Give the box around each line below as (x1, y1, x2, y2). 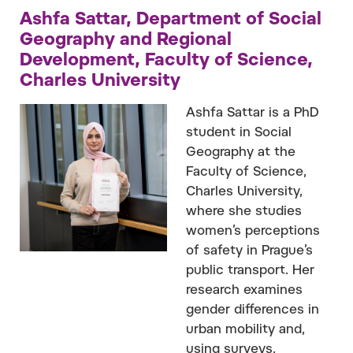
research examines (186, 284, 303, 297)
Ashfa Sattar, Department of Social (20, 11, 321, 29)
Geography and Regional (20, 32, 232, 50)
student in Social (186, 126, 292, 139)
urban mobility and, (186, 323, 305, 336)
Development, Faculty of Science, (20, 52, 313, 70)
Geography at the (186, 146, 295, 159)
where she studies (186, 205, 302, 218)
